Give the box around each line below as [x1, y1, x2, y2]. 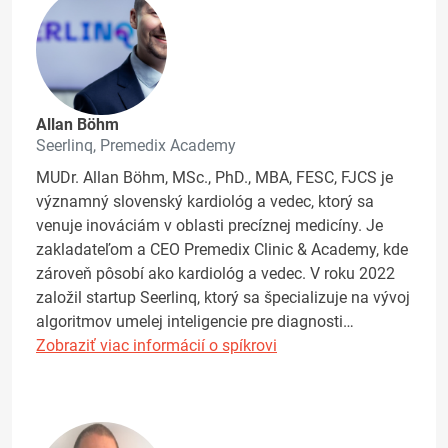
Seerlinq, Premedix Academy [36, 136, 236, 156]
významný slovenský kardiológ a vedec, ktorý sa [36, 192, 374, 212]
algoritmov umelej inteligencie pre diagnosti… [36, 312, 354, 332]
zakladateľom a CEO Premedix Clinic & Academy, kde [36, 240, 408, 260]
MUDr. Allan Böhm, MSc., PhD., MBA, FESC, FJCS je [36, 168, 393, 188]
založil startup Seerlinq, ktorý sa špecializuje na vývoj [36, 288, 410, 308]
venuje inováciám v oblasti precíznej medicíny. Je [36, 216, 383, 236]
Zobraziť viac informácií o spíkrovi [36, 336, 277, 356]
